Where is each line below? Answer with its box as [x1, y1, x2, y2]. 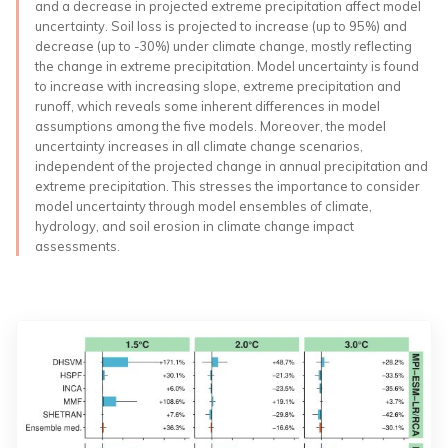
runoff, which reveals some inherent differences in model [35, 97, 380, 114]
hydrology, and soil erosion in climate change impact [35, 217, 354, 234]
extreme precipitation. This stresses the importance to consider [35, 177, 420, 194]
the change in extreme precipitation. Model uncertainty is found [35, 57, 419, 74]
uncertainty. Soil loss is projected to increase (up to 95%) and [35, 17, 407, 34]
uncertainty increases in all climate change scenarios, [35, 137, 363, 154]
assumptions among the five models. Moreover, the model [35, 117, 386, 134]
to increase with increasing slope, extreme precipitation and [35, 77, 401, 94]
